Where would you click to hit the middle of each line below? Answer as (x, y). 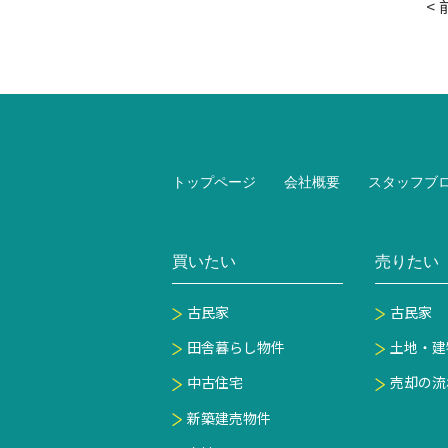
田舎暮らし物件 (236, 347)
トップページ (214, 182)
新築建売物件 (229, 417)
